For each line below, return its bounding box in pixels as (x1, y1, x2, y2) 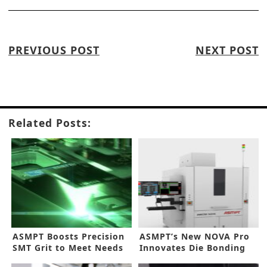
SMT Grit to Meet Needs (13, 242, 123, 254)
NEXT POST (195, 43, 259, 58)
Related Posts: (8, 116, 91, 131)
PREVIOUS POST (8, 43, 100, 58)
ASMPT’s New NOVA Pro (139, 231, 250, 243)
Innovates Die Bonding (139, 242, 246, 254)
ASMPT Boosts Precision (13, 231, 125, 243)
